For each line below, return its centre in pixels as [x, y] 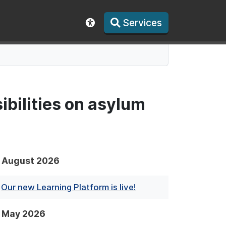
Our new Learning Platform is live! [69, 187]
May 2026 [23, 214]
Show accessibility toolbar [150, 36]
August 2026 [30, 161]
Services [142, 23]
